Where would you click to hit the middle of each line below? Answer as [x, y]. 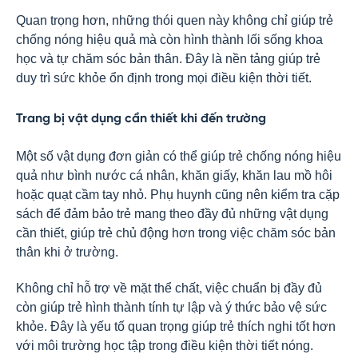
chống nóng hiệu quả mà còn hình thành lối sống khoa [169, 40]
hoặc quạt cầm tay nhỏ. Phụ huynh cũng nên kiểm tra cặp [178, 195]
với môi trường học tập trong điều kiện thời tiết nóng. [165, 346]
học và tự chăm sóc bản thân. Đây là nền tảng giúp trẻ [168, 59]
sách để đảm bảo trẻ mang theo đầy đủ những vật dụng [172, 214]
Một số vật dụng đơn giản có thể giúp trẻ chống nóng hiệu [179, 156]
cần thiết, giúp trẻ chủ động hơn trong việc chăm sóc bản [176, 233]
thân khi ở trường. [67, 252]
